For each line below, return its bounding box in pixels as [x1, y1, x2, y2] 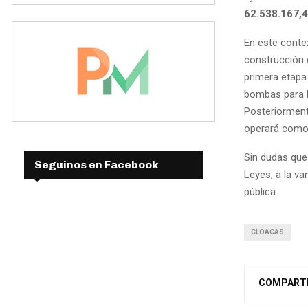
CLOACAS [251, 228, 284, 236]
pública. [244, 185, 278, 198]
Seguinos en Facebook [34, 158, 159, 171]
